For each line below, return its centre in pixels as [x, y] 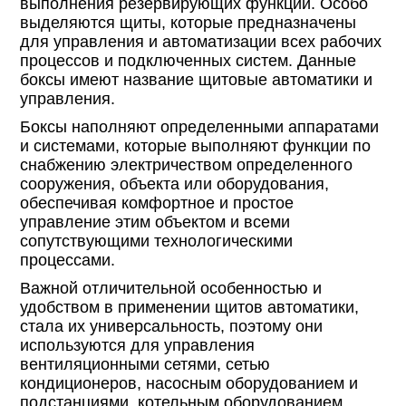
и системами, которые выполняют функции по [196, 146]
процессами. [68, 261]
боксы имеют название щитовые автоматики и [197, 80]
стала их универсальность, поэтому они [172, 327]
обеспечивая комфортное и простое [157, 203]
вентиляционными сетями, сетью [145, 365]
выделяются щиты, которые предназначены [188, 23]
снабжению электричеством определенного [187, 165]
